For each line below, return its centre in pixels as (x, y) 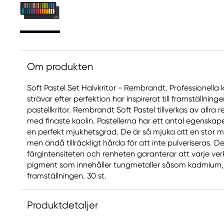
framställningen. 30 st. (67, 176)
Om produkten (60, 67)
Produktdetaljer (62, 205)
